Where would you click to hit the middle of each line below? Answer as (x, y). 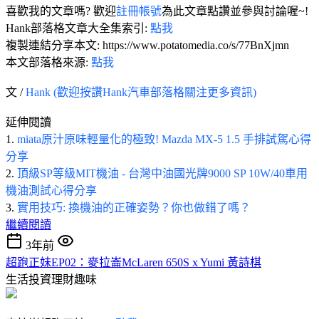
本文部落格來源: (48, 62)
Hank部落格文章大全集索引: (78, 28)
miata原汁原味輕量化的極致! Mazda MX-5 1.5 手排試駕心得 (164, 139)
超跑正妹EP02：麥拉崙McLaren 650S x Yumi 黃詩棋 (134, 262)
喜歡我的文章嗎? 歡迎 (61, 11)
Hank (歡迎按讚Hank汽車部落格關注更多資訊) (141, 92)
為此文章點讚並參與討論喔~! (235, 11)
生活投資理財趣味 (51, 279)
